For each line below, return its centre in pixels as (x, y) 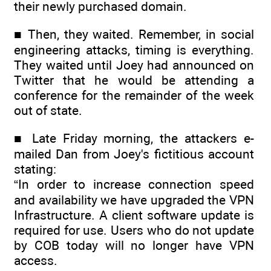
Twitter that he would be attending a (134, 80)
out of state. (48, 110)
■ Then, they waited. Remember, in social (134, 34)
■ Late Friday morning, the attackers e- (134, 139)
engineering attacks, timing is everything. (134, 50)
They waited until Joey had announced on (134, 65)
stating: (35, 169)
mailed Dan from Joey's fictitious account (134, 154)
